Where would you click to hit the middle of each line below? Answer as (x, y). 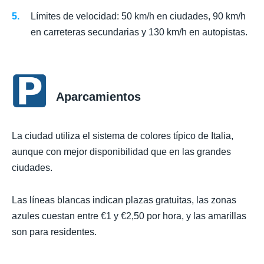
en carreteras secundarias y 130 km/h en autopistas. (139, 32)
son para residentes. (54, 232)
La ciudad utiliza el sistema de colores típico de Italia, (123, 136)
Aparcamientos (98, 97)
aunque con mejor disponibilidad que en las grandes (121, 152)
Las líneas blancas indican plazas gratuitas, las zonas (124, 200)
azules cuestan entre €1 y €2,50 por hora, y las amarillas (129, 216)
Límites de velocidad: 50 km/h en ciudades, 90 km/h (138, 16)
